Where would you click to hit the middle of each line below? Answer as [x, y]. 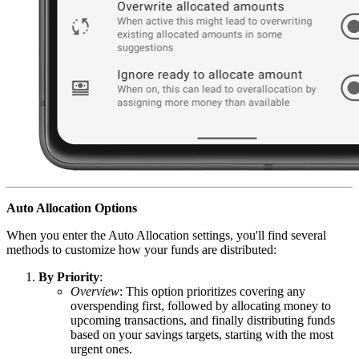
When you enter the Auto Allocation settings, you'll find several [166, 235]
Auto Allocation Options [72, 208]
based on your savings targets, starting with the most [202, 334]
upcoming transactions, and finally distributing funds [203, 320]
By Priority [69, 276]
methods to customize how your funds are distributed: [141, 249]
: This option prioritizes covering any [212, 291]
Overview [95, 291]
